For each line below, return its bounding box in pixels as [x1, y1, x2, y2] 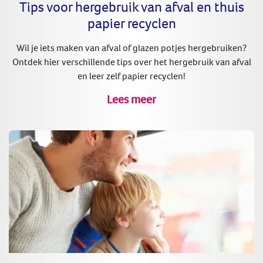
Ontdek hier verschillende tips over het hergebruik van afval [12, 55, 251, 68]
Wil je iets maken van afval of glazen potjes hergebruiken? [16, 41, 247, 53]
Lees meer [107, 91, 156, 106]
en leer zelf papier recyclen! [77, 69, 186, 82]
